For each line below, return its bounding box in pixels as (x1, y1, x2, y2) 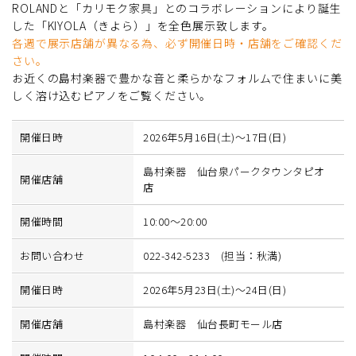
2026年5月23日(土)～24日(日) (143, 281, 287, 297)
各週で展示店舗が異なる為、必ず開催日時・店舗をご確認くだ (12, 34, 342, 51)
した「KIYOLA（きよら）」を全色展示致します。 (12, 17, 274, 33)
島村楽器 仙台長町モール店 (143, 315, 283, 331)
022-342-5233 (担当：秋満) (143, 247, 282, 263)
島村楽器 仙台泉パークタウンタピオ (143, 163, 325, 179)
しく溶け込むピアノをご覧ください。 (12, 87, 212, 103)
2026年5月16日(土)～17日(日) (143, 129, 287, 145)
